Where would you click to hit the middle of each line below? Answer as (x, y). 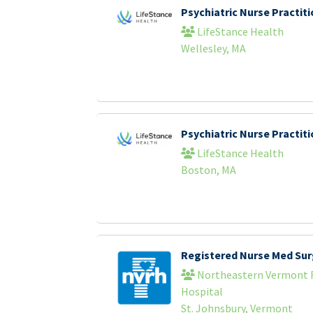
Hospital (202, 291)
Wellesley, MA (213, 48)
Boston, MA (208, 170)
